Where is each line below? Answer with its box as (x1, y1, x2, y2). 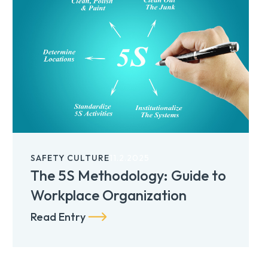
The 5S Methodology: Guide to (31, 166, 227, 184)
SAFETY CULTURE (31, 152, 110, 163)
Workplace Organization (31, 185, 187, 204)
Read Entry (31, 210, 86, 224)
